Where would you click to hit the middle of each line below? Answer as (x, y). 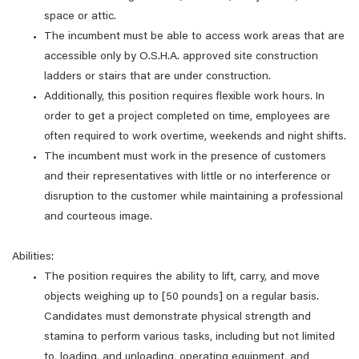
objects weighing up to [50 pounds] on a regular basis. (182, 297)
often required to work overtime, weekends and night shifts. (195, 137)
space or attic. (80, 17)
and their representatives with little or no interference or (188, 177)
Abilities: (33, 257)
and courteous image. (98, 217)
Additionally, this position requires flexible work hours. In (184, 97)
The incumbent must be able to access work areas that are (194, 37)
